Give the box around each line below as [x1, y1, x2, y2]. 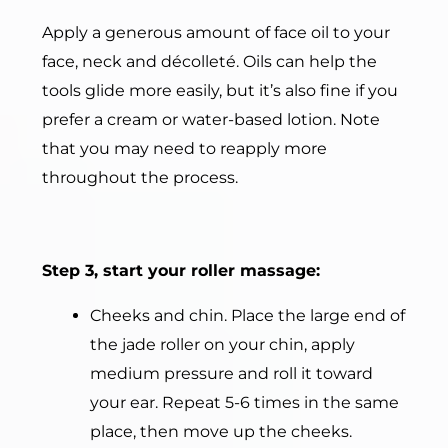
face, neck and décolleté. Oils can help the [42, 51, 377, 71]
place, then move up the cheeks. [90, 421, 352, 441]
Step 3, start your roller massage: [42, 260, 320, 280]
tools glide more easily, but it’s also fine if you [42, 80, 398, 100]
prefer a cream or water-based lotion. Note [42, 109, 380, 129]
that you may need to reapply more [42, 138, 327, 158]
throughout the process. [42, 167, 238, 187]
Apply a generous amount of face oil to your [42, 22, 390, 42]
